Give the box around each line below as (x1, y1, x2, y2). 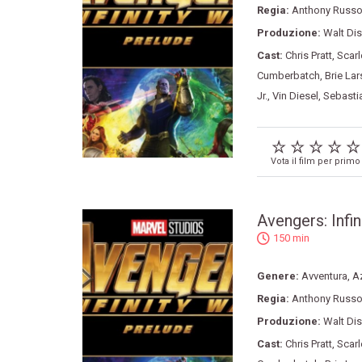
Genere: (256, 270, 301, 283)
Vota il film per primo (270, 156, 360, 167)
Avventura (301, 270, 347, 283)
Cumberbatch (256, 69, 320, 82)
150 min (272, 232, 309, 245)
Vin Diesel (271, 90, 318, 102)
